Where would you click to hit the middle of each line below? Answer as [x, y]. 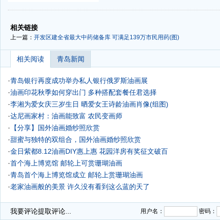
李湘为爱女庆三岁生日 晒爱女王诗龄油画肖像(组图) [89, 104]
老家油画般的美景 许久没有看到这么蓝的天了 [80, 187]
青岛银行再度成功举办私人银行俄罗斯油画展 [79, 81]
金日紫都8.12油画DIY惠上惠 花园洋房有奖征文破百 [89, 151]
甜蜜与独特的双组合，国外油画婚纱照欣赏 [76, 139]
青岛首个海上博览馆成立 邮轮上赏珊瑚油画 [77, 175]
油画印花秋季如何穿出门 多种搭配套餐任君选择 [83, 92]
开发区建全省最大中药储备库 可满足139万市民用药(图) [107, 37]
